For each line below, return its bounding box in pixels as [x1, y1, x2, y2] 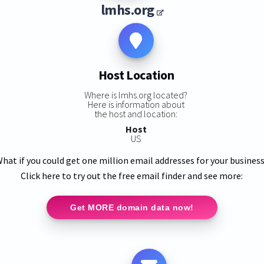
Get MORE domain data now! [70, 202, 194, 212]
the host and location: [94, 107, 178, 120]
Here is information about [87, 98, 184, 110]
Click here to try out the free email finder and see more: [21, 169, 243, 181]
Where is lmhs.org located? [84, 88, 188, 101]
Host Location [98, 67, 174, 84]
